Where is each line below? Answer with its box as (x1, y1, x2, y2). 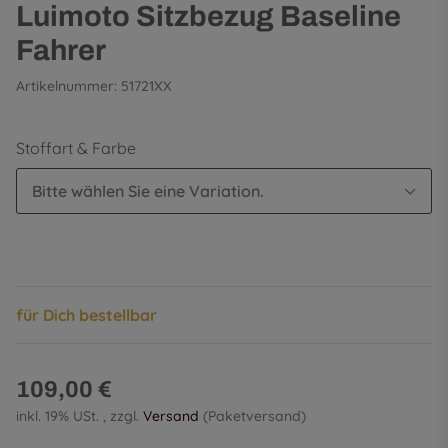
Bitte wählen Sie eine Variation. (32, 181, 264, 202)
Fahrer (16, 35, 106, 67)
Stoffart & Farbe (16, 138, 140, 159)
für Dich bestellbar (16, 305, 157, 326)
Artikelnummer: (16, 77, 121, 96)
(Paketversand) (203, 407, 306, 426)
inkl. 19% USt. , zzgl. (16, 407, 143, 426)
